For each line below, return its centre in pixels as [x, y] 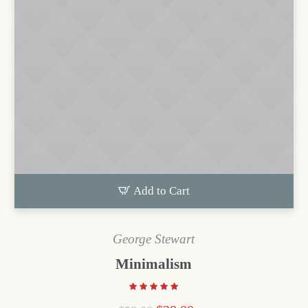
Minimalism [154, 264]
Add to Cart [161, 190]
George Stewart [154, 239]
